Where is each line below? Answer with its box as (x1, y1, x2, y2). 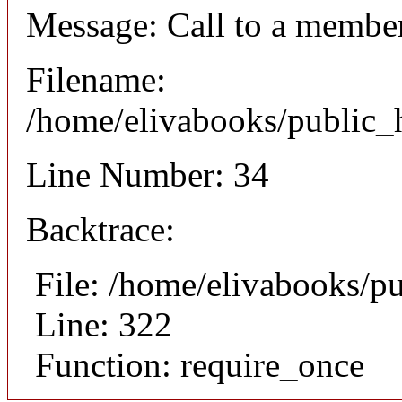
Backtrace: (26, 210, 175, 249)
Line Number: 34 (26, 155, 269, 195)
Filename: (26, 60, 166, 100)
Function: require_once (35, 345, 364, 385)
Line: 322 (35, 305, 172, 345)
